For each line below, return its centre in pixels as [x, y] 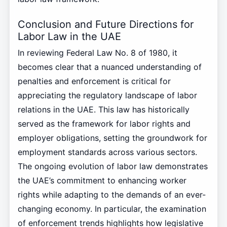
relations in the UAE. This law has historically [103, 110]
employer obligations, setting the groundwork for [112, 138]
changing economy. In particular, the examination [112, 209]
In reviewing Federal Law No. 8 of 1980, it [97, 53]
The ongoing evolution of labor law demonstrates [112, 166]
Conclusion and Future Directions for [105, 24]
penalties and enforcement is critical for [94, 81]
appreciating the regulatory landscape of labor [107, 96]
